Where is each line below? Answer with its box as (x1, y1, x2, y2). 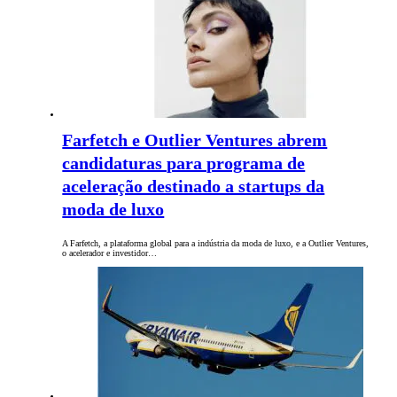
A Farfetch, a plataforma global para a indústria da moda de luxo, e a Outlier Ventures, (62, 238, 370, 249)
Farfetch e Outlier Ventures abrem (62, 130, 328, 151)
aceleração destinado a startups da (62, 176, 325, 197)
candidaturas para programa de (62, 153, 306, 174)
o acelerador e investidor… (62, 248, 158, 259)
